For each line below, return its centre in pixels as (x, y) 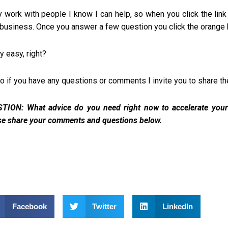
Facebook (29, 206)
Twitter (105, 206)
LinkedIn (177, 206)
